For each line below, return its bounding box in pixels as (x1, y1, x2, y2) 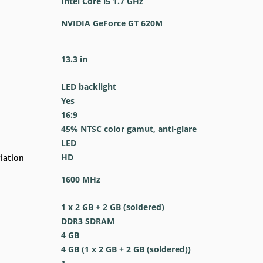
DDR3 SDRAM (60, 215, 114, 227)
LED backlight (60, 81, 116, 92)
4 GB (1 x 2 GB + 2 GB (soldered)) (60, 244, 191, 255)
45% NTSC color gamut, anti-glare (60, 123, 197, 134)
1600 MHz (60, 174, 100, 185)
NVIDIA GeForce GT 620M (60, 18, 163, 29)
